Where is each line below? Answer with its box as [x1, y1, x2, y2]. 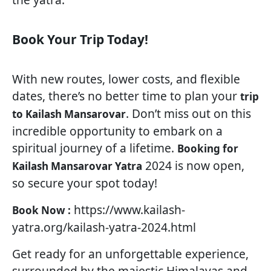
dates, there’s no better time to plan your [12, 88, 240, 105]
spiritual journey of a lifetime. [12, 140, 177, 157]
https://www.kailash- [71, 201, 185, 218]
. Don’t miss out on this [126, 105, 251, 122]
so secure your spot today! [12, 175, 157, 192]
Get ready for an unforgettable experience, [12, 246, 249, 263]
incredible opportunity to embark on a [12, 123, 223, 140]
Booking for [177, 142, 238, 156]
